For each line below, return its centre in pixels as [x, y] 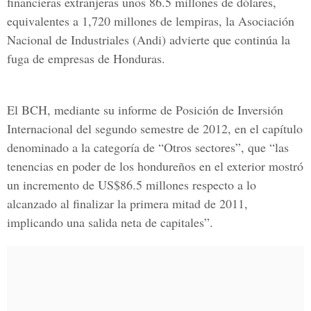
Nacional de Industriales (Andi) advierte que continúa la [149, 40]
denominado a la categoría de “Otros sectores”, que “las [148, 147]
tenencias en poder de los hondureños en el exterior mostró [155, 166]
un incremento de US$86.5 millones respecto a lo [132, 185]
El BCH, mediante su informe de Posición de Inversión [145, 110]
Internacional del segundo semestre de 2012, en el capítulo [155, 128]
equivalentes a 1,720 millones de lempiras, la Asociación [151, 21]
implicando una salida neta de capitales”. [110, 222]
